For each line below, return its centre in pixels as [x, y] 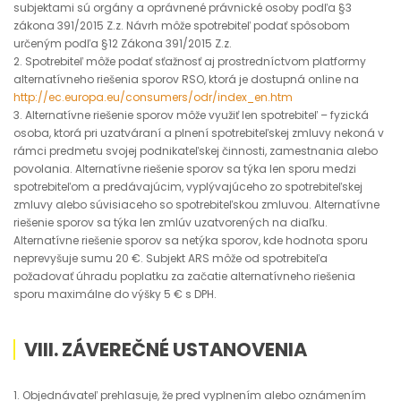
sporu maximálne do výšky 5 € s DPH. [115, 294]
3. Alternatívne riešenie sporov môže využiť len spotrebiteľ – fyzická [191, 115]
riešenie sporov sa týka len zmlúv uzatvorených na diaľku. [171, 222]
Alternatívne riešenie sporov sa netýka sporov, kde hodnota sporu [191, 240]
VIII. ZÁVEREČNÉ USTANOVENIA [166, 350]
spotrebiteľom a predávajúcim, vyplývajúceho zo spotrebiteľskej [188, 187]
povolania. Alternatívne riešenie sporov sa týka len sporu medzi [185, 169]
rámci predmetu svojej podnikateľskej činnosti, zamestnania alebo [196, 151]
